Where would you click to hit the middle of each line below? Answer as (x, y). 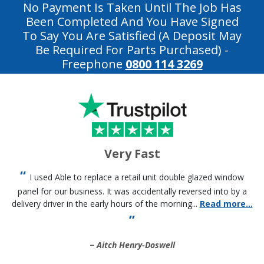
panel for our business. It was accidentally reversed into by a (132, 192)
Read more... (226, 204)
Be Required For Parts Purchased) (128, 50)
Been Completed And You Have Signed (132, 22)
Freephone (93, 64)
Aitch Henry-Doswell (136, 245)
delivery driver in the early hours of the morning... (105, 204)
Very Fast (132, 154)
